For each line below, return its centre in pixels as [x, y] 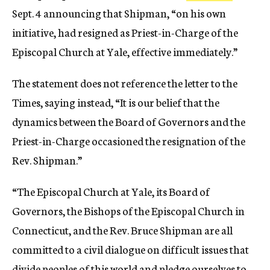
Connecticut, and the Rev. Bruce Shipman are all [122, 230]
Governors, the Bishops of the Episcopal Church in [128, 210]
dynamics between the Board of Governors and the [129, 121]
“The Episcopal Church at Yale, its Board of [111, 191]
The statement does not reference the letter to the [125, 83]
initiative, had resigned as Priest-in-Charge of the [125, 32]
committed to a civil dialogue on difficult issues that [130, 249]
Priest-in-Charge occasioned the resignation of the [129, 140]
